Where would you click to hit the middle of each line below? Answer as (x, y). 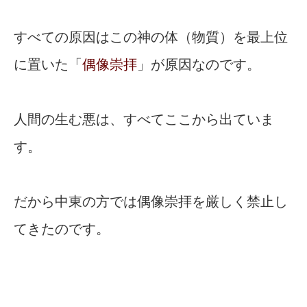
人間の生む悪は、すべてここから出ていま (144, 120)
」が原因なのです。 (199, 65)
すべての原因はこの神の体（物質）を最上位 (151, 37)
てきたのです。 (62, 229)
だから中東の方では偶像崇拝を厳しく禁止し (151, 202)
